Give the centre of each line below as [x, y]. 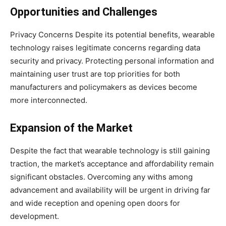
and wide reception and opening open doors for [95, 203]
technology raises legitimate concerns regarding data [105, 48]
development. [35, 216]
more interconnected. [49, 100]
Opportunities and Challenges [84, 12]
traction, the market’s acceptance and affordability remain [112, 164]
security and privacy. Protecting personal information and [112, 61]
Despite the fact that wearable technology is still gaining [110, 151]
